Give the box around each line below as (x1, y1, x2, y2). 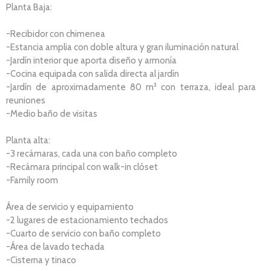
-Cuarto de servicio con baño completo (6, 227, 161, 239)
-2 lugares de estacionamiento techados (6, 214, 168, 226)
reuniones (6, 94, 45, 106)
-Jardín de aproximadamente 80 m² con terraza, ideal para (6, 81, 256, 93)
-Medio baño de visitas (6, 108, 97, 119)
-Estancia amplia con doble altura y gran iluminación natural (6, 41, 238, 53)
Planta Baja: (6, 1, 52, 13)
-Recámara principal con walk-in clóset (6, 161, 158, 172)
